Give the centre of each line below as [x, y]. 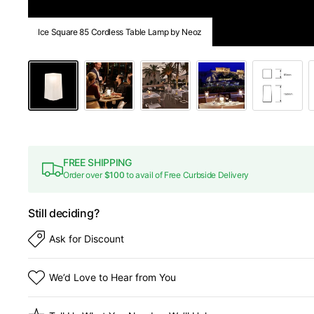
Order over [84, 175]
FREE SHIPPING [97, 162]
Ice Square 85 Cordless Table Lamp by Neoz [120, 32]
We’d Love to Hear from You [112, 277]
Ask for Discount [87, 239]
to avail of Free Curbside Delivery [187, 175]
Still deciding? [64, 213]
